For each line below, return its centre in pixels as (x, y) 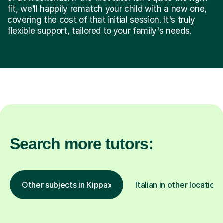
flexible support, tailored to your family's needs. (99, 31)
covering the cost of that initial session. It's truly (101, 20)
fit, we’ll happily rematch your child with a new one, (107, 9)
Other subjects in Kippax (67, 185)
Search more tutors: (82, 144)
